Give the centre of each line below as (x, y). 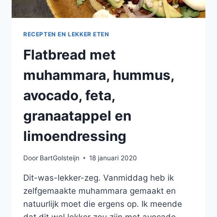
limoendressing (75, 136)
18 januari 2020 (113, 158)
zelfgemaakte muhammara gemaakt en (100, 191)
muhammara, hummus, (99, 75)
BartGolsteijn (60, 158)
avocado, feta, (69, 96)
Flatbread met (70, 55)
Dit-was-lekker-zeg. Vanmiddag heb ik (99, 178)
